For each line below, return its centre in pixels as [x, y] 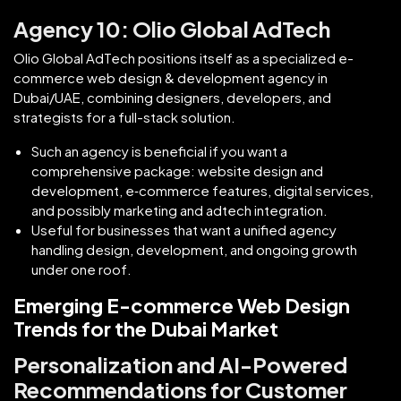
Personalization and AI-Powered [180, 364]
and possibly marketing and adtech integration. [179, 209]
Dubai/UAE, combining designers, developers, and [172, 97]
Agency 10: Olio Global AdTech [172, 28]
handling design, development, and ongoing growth [194, 249]
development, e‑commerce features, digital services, [202, 190]
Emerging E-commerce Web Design [182, 305]
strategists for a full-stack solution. [124, 116]
